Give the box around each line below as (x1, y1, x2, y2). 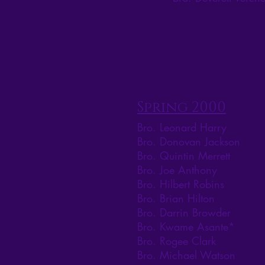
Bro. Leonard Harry (137, 120, 227, 135)
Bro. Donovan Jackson (137, 134, 240, 149)
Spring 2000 (137, 98, 226, 118)
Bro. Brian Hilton (137, 191, 215, 206)
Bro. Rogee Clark (137, 234, 216, 248)
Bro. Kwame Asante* (137, 219, 235, 234)
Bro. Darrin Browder (137, 205, 231, 220)
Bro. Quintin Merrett (137, 148, 230, 163)
